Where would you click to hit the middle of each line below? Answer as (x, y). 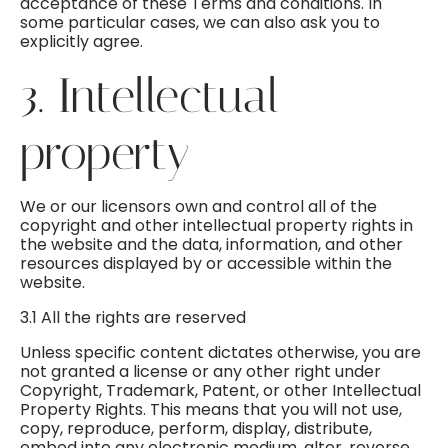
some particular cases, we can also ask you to (200, 22)
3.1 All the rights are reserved (133, 317)
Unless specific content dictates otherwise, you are (220, 352)
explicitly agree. (81, 41)
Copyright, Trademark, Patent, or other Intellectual (220, 390)
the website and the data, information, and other (211, 244)
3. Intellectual (149, 95)
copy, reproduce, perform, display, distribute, (196, 428)
